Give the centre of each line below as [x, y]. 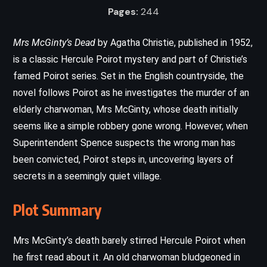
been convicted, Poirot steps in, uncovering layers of [123, 159]
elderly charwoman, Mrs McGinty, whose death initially [126, 109]
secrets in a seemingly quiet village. [87, 176]
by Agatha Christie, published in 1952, [174, 42]
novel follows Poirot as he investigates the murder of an [131, 92]
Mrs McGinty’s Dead [54, 42]
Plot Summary [57, 209]
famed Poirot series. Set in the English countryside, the [128, 76]
